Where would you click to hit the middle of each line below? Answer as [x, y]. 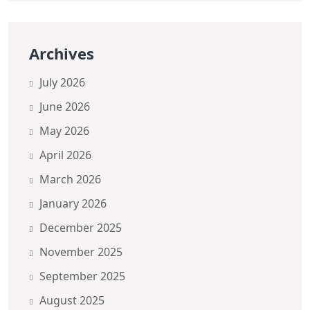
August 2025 [72, 300]
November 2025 [81, 252]
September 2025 [82, 276]
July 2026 [62, 82]
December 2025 [81, 227]
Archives [62, 53]
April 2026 [65, 155]
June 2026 [65, 106]
